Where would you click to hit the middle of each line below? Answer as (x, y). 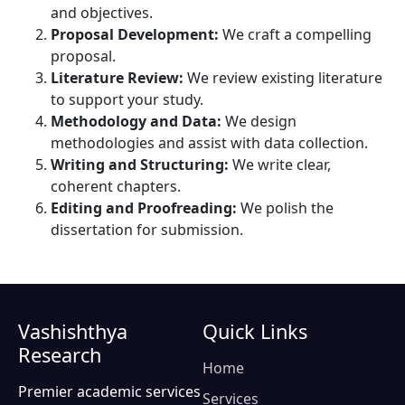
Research (60, 354)
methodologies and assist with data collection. (209, 142)
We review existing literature (283, 77)
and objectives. (102, 12)
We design (259, 121)
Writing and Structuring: (140, 164)
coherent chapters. (116, 186)
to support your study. (127, 99)
